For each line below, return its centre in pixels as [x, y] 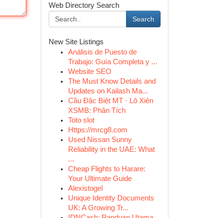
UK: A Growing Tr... [98, 208]
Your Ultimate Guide [100, 179]
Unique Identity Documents [111, 198]
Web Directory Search [84, 5]
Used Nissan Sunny [100, 140]
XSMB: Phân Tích [97, 110]
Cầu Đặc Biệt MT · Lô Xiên [110, 101]
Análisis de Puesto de [102, 52]
